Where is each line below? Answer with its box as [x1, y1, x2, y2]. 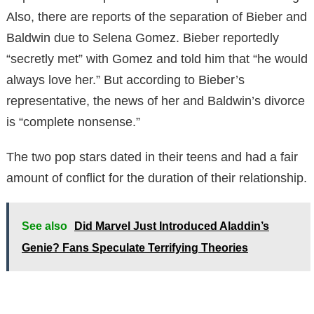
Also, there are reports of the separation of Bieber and [6, 9, 307, 24]
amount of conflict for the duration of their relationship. [6, 170, 307, 185]
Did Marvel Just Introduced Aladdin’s [74, 219, 269, 232]
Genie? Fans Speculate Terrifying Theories [22, 241, 248, 254]
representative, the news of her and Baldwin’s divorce [6, 93, 305, 108]
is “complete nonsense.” [6, 114, 140, 129]
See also [22, 219, 67, 232]
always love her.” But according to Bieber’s [6, 72, 245, 87]
